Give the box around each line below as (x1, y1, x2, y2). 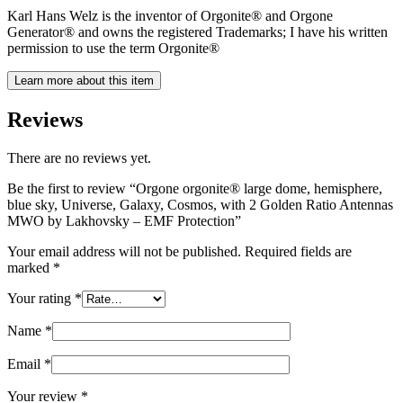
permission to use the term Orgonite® (7, 40, 219, 56)
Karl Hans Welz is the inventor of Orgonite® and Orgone (7, 7, 333, 23)
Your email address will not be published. (7, 243, 241, 259)
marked (7, 259, 53, 275)
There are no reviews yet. (7, 149, 151, 166)
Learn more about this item (14, 73, 154, 87)
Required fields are (245, 243, 352, 259)
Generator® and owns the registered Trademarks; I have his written (7, 23, 388, 40)
